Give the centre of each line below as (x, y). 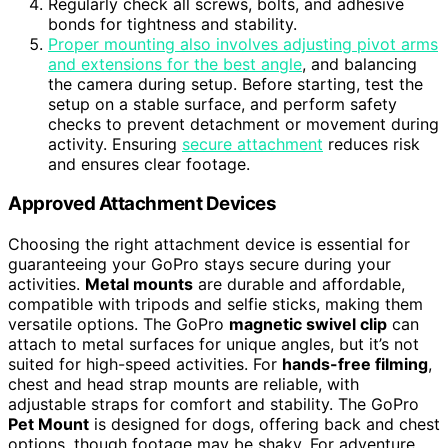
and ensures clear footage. (149, 163)
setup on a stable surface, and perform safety (222, 103)
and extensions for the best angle (175, 63)
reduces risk (371, 143)
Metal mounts (139, 284)
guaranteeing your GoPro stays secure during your (199, 264)
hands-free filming (355, 364)
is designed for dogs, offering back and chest (264, 424)
